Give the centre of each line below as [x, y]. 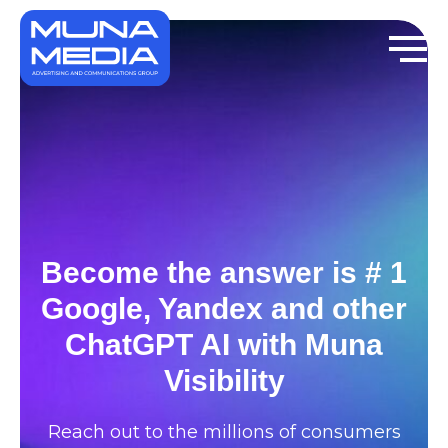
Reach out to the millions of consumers [224, 432]
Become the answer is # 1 [224, 272]
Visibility [224, 380]
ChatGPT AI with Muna [224, 344]
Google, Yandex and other [224, 308]
